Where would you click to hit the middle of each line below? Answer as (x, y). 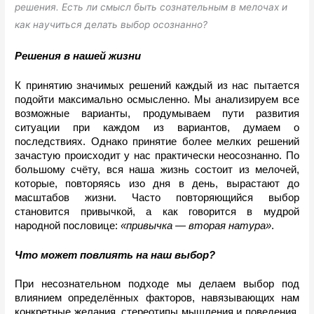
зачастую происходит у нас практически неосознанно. (150, 155)
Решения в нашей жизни (78, 56)
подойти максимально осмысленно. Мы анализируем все (157, 99)
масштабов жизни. (73, 197)
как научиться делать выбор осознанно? (111, 24)
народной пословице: (68, 225)
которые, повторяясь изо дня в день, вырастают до (157, 183)
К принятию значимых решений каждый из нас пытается (157, 85)
